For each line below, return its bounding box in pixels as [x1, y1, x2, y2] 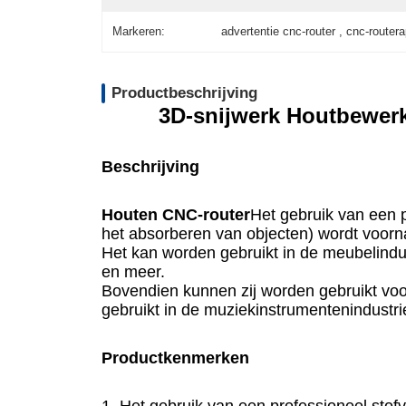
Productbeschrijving [111, 83, 258, 101]
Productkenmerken [101, 348, 249, 367]
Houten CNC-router [101, 205, 250, 224]
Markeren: [112, 24, 166, 39]
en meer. [101, 262, 165, 281]
